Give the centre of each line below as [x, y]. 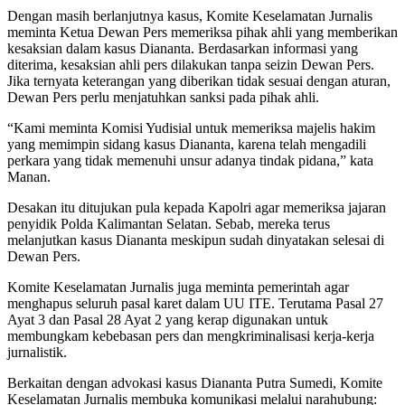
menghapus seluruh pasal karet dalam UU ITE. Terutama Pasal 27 [195, 303]
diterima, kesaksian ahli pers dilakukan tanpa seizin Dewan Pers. [191, 64]
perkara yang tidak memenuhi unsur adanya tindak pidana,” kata [190, 160]
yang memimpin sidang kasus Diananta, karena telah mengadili [187, 144]
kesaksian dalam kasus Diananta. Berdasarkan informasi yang [183, 48]
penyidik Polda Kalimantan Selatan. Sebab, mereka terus [169, 223]
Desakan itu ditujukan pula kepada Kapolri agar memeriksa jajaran [197, 207]
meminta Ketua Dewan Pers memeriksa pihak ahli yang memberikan [202, 32]
